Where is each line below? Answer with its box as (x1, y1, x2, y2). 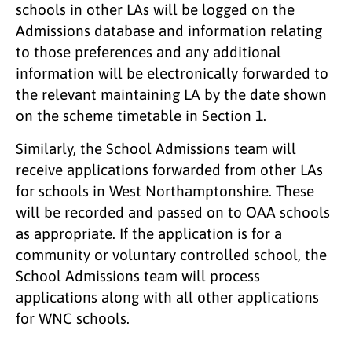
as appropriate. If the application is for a (16, 224, 282, 242)
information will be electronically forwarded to (16, 64, 328, 82)
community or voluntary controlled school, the (16, 245, 327, 263)
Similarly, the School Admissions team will (16, 139, 296, 157)
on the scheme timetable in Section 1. (16, 106, 266, 124)
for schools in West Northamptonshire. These (16, 181, 314, 200)
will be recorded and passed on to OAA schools (16, 203, 330, 221)
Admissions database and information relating (16, 21, 322, 39)
